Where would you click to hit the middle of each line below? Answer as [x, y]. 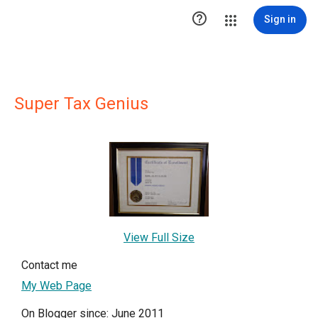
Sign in [280, 19]
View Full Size [159, 238]
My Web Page [56, 286]
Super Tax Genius [81, 104]
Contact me [49, 265]
